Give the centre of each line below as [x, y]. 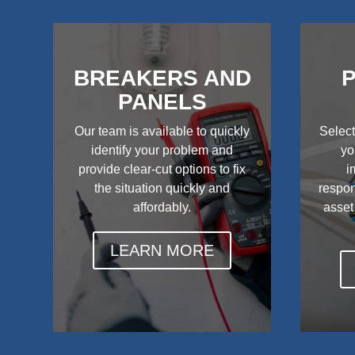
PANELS [162, 101]
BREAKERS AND [162, 78]
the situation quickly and [162, 188]
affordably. [162, 207]
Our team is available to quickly [162, 131]
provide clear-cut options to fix [162, 169]
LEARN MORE [162, 251]
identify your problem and [162, 150]
